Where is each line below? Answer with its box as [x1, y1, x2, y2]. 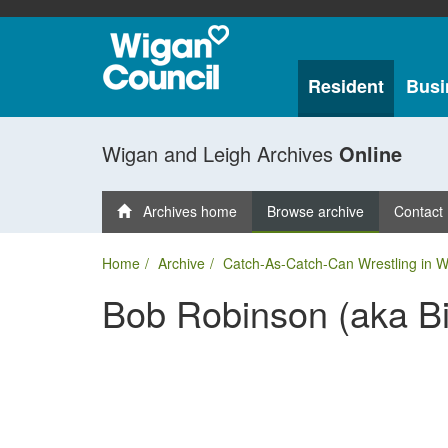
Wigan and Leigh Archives [102, 139, 339, 168]
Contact [394, 201, 443, 221]
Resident [307, 73, 384, 99]
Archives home [131, 201, 237, 221]
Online [339, 139, 402, 168]
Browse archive [267, 201, 364, 221]
